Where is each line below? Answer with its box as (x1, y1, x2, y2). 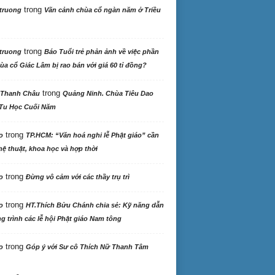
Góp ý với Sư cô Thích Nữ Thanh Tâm (25, 243, 149, 250)
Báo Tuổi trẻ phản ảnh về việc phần (44, 48, 159, 55)
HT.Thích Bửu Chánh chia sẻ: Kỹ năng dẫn (25, 201, 164, 209)
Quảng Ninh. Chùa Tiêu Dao (62, 90, 153, 97)
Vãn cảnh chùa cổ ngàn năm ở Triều (44, 6, 161, 14)
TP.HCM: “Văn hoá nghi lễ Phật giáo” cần (25, 131, 159, 139)
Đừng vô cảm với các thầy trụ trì (25, 173, 130, 180)
